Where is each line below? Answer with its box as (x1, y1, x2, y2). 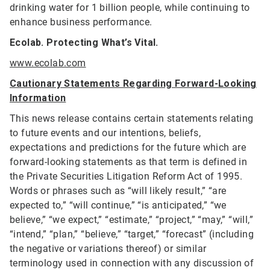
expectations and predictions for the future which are (10, 142, 246, 154)
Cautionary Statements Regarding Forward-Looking (10, 78, 257, 90)
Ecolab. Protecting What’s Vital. (10, 37, 159, 49)
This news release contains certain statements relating (10, 113, 254, 125)
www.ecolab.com (10, 57, 86, 69)
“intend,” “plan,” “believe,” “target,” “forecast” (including (10, 228, 254, 240)
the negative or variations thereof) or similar (10, 243, 207, 255)
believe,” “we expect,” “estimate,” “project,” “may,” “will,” (10, 214, 253, 226)
